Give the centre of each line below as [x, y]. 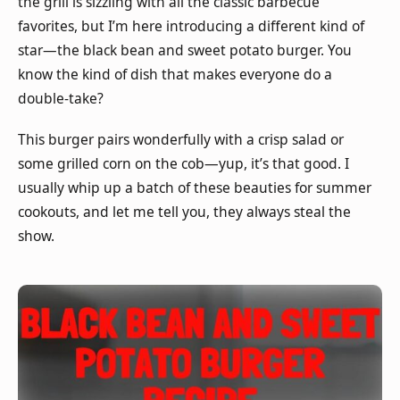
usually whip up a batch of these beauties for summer [195, 187]
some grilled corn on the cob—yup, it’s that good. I [183, 163]
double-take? [62, 98]
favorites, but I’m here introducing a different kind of [191, 26]
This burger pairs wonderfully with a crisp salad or [181, 139]
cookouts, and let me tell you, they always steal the [184, 211]
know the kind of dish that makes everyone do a [175, 74]
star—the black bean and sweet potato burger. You [185, 50]
